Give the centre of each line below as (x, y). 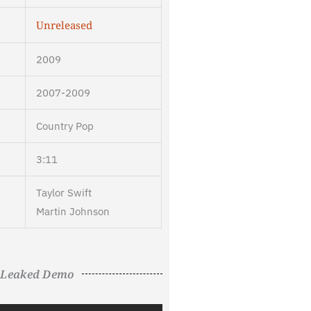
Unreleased (64, 25)
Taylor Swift (64, 193)
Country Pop (65, 126)
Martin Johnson (73, 212)
